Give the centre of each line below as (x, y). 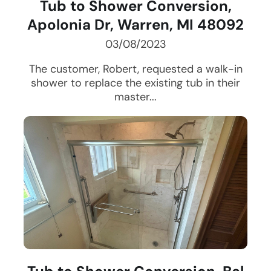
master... (135, 97)
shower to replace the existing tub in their (135, 83)
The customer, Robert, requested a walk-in (135, 69)
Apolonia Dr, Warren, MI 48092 (135, 25)
